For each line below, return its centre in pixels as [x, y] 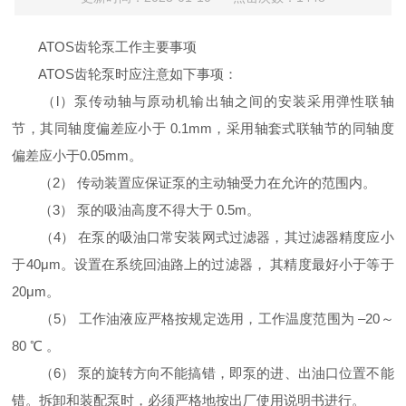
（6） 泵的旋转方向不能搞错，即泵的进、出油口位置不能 [203, 373]
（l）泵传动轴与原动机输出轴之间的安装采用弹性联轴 [203, 101]
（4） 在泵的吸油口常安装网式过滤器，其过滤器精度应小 [203, 237]
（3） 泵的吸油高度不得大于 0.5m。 [136, 210]
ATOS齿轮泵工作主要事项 [105, 47]
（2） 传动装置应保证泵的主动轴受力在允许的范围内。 [194, 183]
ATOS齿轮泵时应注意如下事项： [125, 74]
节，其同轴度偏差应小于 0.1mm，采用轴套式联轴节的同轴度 [203, 128]
